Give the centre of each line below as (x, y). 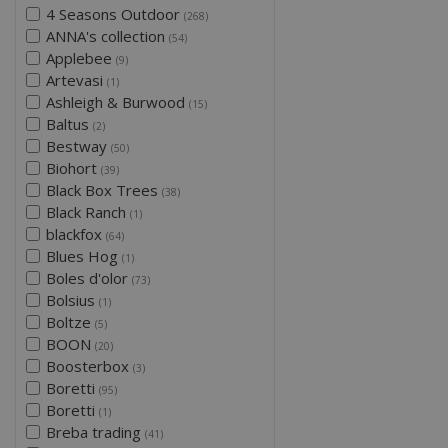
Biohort (73, 167)
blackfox (75, 233)
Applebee (80, 57)
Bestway (78, 145)
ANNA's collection (107, 35)
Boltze (70, 321)
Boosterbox (89, 365)
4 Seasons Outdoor (114, 13)
